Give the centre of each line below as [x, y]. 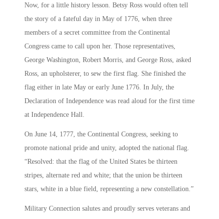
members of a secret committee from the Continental [97, 33]
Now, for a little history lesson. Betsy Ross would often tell [106, 5]
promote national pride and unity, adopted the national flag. [107, 148]
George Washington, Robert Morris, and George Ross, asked [108, 60]
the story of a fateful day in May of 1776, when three [98, 19]
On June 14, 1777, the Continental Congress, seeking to [101, 134]
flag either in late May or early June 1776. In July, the [99, 88]
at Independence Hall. [55, 115]
